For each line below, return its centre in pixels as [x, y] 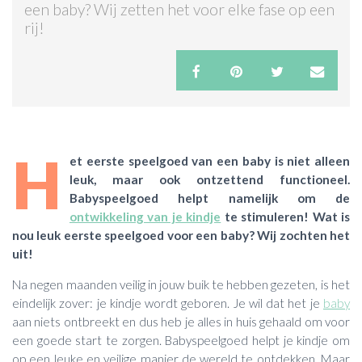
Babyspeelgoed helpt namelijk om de [210, 198]
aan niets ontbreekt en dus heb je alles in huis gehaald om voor [181, 321]
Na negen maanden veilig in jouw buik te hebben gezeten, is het [181, 284]
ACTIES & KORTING [61, 39]
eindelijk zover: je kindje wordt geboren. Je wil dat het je [168, 303]
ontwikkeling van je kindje [145, 216]
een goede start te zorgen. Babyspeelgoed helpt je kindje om [181, 340]
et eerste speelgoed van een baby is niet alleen [210, 160]
